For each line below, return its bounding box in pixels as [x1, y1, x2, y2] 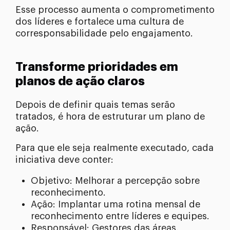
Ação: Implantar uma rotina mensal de [31, 199, 200, 209]
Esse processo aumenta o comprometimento [15, 5, 215, 14]
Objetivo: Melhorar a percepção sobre [31, 176, 200, 185]
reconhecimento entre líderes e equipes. [31, 211, 209, 221]
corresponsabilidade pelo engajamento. [15, 28, 193, 38]
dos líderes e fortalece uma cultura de [15, 16, 184, 26]
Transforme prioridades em [15, 61, 178, 73]
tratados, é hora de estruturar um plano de [15, 111, 205, 121]
